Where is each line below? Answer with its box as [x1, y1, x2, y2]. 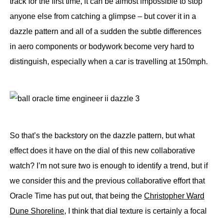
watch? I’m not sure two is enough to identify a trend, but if [10, 161, 208, 170]
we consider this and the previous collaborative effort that [10, 176, 205, 185]
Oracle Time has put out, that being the [10, 191, 144, 200]
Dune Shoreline [10, 206, 64, 215]
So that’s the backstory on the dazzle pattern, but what [10, 131, 195, 140]
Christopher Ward [144, 191, 204, 200]
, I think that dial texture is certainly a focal [64, 206, 207, 215]
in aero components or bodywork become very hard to [10, 42, 194, 51]
